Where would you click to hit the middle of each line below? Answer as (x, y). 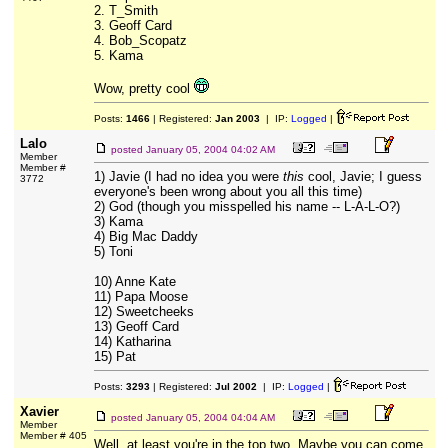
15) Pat (114, 356)
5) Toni (113, 251)
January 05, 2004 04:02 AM (210, 149)
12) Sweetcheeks (143, 311)
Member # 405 (53, 435)
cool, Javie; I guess (362, 176)
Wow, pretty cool (143, 88)
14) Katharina (132, 341)
